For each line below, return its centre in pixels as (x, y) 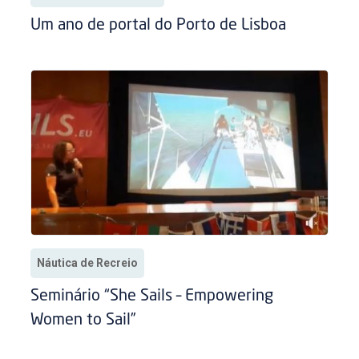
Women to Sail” (84, 320)
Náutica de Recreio (88, 262)
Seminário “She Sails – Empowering (152, 296)
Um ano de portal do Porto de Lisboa (161, 25)
